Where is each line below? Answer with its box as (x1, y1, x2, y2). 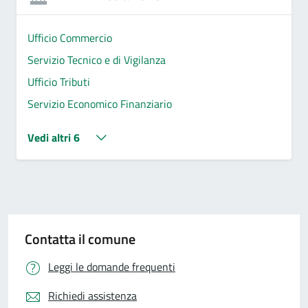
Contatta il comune (25, 228, 135, 250)
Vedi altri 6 (27, 129, 80, 146)
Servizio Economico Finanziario (27, 95, 172, 112)
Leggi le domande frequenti (48, 258, 175, 275)
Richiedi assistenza (48, 287, 137, 304)
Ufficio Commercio (27, 29, 112, 46)
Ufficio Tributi (27, 73, 90, 90)
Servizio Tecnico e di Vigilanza (27, 51, 166, 68)
